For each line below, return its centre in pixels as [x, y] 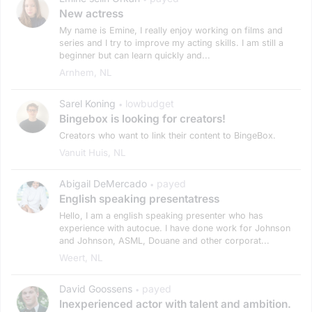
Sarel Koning [87, 103]
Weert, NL [81, 257]
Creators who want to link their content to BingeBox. [167, 135]
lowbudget [150, 103]
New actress [91, 13]
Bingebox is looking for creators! [142, 118]
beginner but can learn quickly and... [135, 55]
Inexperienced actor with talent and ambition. [175, 304]
